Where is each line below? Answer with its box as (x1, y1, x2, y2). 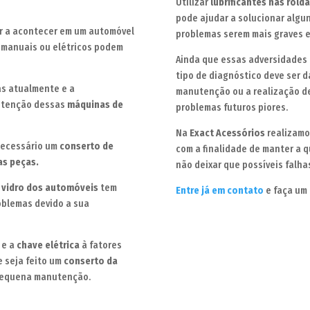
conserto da (64, 255, 118, 268)
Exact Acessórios (189, 127, 265, 139)
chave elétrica (17, 239, 80, 252)
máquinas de (67, 99, 124, 111)
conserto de (60, 140, 114, 153)
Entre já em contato (175, 184, 264, 197)
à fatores (80, 239, 122, 252)
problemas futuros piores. (175, 101, 288, 113)
